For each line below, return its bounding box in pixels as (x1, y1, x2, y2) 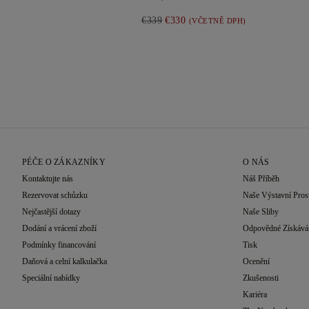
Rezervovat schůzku (22, 190, 88, 200)
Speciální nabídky (22, 273, 80, 283)
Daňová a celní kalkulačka (22, 257, 107, 266)
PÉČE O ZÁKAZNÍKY (22, 157, 106, 167)
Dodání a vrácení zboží (22, 223, 97, 233)
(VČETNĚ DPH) (188, 17, 246, 25)
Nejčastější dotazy (22, 207, 81, 217)
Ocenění (242, 257, 270, 266)
